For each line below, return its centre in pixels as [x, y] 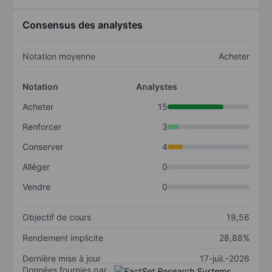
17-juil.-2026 [225, 259]
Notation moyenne [59, 56]
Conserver [43, 147]
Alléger [36, 167]
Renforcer [42, 127]
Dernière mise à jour [62, 259]
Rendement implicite [63, 238]
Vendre [36, 187]
